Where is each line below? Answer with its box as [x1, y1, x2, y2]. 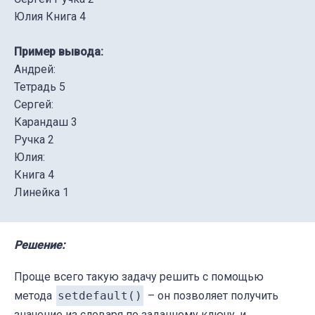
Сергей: [14, 97, 53, 111]
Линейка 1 [14, 185, 69, 199]
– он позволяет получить [145, 288, 278, 302]
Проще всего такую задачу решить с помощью [14, 269, 264, 283]
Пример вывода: [14, 44, 103, 58]
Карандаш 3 [14, 115, 77, 129]
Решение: [14, 238, 65, 252]
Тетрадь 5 [14, 79, 65, 94]
